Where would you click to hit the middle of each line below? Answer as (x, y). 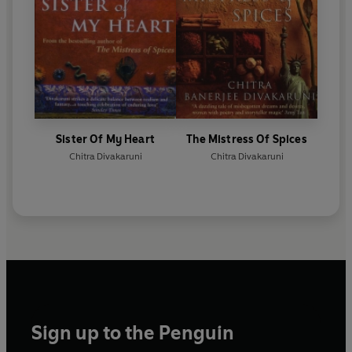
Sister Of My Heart (105, 140)
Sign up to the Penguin (133, 333)
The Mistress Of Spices (247, 140)
